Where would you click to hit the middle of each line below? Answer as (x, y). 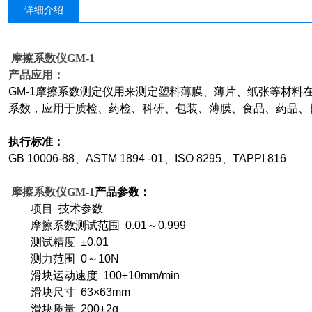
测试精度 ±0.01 (58, 242)
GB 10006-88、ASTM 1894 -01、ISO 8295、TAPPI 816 (147, 158)
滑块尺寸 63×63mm (69, 292)
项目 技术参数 (56, 209)
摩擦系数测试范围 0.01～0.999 (97, 225)
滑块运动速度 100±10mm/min (94, 275)
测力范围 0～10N (64, 259)
